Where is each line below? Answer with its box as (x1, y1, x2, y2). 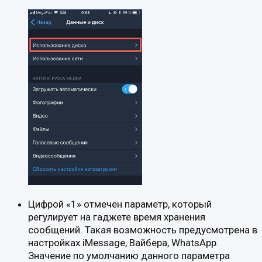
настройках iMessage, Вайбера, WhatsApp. (28, 236, 219, 249)
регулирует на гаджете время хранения (28, 211, 205, 223)
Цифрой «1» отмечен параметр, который (28, 198, 212, 210)
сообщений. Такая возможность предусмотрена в (28, 223, 257, 236)
